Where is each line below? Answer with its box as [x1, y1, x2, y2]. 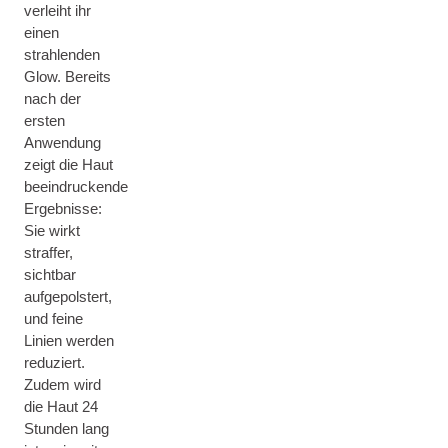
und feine [24, 310, 83, 327]
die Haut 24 [24, 398, 98, 415]
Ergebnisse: [24, 200, 102, 217]
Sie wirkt [24, 222, 80, 239]
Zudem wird [24, 376, 101, 393]
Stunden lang [24, 420, 109, 437]
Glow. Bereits [24, 68, 111, 85]
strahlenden [24, 46, 100, 63]
